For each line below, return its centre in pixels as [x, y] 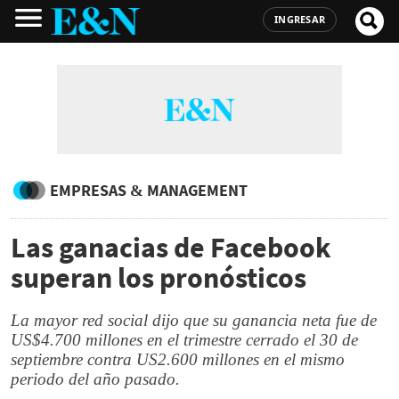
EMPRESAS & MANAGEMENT [149, 190]
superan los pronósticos [159, 278]
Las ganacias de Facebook [171, 248]
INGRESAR [300, 19]
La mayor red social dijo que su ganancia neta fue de [194, 320]
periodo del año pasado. [95, 379]
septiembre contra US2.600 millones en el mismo [178, 359]
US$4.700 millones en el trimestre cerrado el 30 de [184, 340]
